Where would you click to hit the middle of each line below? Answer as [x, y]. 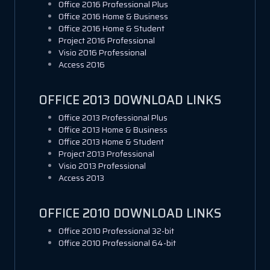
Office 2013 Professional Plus [113, 118]
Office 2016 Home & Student [111, 28]
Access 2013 [81, 178]
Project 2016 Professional [107, 40]
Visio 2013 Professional [102, 166]
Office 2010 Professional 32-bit [116, 231]
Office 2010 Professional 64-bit [117, 243]
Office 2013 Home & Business [113, 130]
